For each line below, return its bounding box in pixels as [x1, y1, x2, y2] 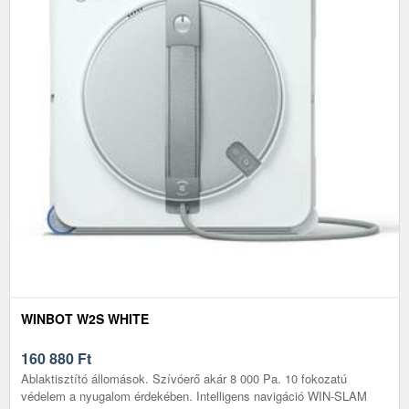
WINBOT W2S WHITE [21, 309, 149, 328]
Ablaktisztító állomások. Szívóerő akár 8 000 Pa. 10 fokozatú [21, 369, 347, 387]
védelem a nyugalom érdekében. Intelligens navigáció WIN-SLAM [21, 386, 367, 404]
